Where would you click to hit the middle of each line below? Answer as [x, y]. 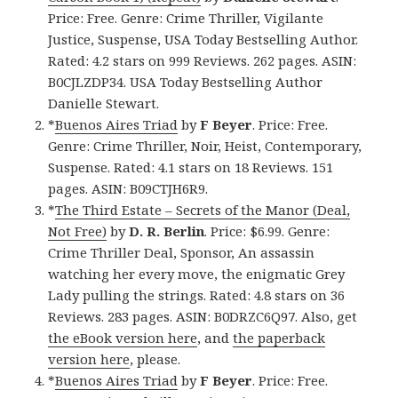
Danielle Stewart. [104, 103]
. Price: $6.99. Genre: [267, 231]
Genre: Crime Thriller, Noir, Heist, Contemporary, [205, 146]
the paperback [279, 338]
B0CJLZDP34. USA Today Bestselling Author [186, 82]
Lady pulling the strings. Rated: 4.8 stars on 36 [197, 295]
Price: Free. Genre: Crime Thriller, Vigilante [186, 18]
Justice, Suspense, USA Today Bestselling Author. [203, 40]
